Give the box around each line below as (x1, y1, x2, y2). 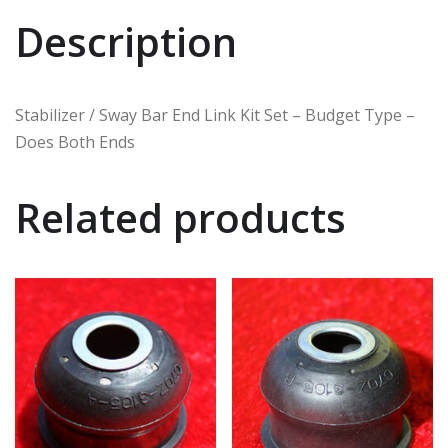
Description (15, 13, 237, 69)
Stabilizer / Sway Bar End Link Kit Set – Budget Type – (15, 103, 415, 126)
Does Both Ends (15, 130, 135, 153)
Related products (15, 189, 346, 245)
